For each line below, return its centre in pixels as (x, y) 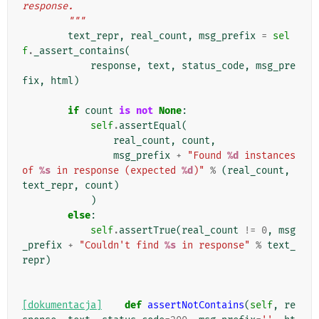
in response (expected (116, 171)
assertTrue (147, 231)
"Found (207, 156)
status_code (213, 66)
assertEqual (150, 126)
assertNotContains (196, 305)
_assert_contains (79, 51)
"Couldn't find (122, 246)
